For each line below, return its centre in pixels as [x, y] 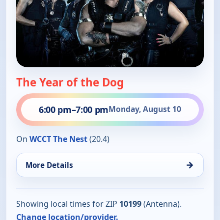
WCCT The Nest [58, 139]
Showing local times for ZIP [68, 204]
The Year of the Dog [70, 82]
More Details [49, 165]
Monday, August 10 [145, 109]
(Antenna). [162, 204]
